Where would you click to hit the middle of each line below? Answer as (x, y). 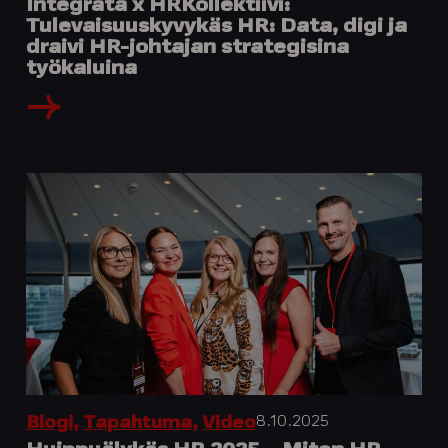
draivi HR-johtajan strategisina (188, 48)
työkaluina (82, 69)
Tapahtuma (138, 424)
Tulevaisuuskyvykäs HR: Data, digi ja (217, 27)
